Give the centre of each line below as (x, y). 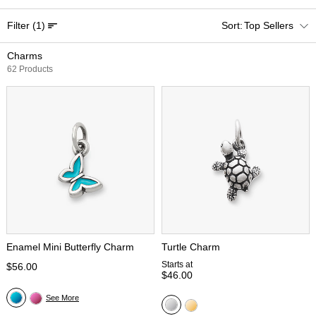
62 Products (30, 69)
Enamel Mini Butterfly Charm (70, 247)
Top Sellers (269, 25)
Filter (20, 25)
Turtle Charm (191, 247)
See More (62, 298)
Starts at (177, 265)
